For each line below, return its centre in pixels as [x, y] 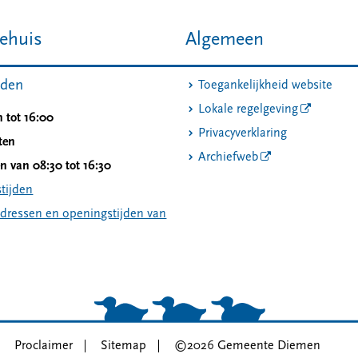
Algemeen [225, 40]
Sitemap [123, 346]
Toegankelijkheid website [265, 86]
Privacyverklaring [243, 133]
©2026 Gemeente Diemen [247, 346]
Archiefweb [228, 157]
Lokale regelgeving [248, 109]
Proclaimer [43, 346]
